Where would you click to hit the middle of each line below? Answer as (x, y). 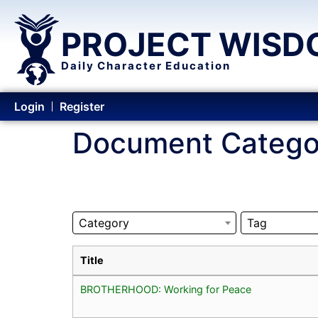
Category (104, 223)
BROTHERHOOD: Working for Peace (166, 289)
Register (82, 106)
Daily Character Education (146, 66)
